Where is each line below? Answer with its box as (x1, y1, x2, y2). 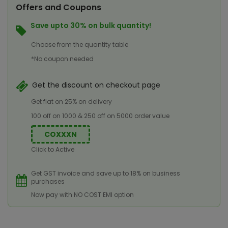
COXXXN (44, 129, 77, 139)
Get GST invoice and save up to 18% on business (31, 169, 180, 178)
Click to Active (31, 145, 74, 154)
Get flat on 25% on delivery (31, 97, 112, 106)
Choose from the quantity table (31, 40, 128, 49)
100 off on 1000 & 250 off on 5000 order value (31, 111, 169, 120)
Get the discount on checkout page (32, 79, 160, 90)
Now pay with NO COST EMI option (31, 190, 134, 199)
